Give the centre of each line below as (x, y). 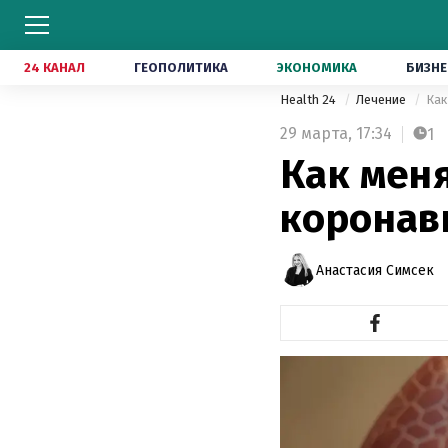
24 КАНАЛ (54, 67)
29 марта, (316, 133)
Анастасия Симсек (375, 270)
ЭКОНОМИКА (317, 67)
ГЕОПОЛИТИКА (181, 67)
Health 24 (309, 99)
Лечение (382, 99)
